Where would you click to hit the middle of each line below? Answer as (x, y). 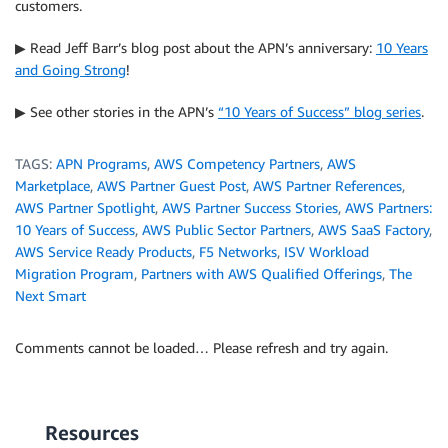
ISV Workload (326, 251)
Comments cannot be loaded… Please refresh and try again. (201, 347)
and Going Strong (70, 69)
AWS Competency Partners (237, 163)
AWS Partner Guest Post (171, 185)
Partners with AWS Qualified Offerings (261, 273)
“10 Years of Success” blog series (319, 111)
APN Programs (101, 163)
